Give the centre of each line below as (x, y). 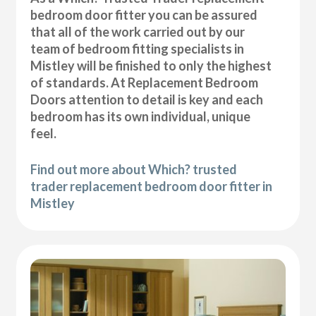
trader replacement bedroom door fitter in (152, 186)
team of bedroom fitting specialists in (138, 48)
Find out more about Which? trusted (134, 169)
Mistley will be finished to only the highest (151, 65)
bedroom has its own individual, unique (141, 116)
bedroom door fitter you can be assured (144, 14)
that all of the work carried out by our (138, 31)
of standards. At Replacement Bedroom (145, 82)
